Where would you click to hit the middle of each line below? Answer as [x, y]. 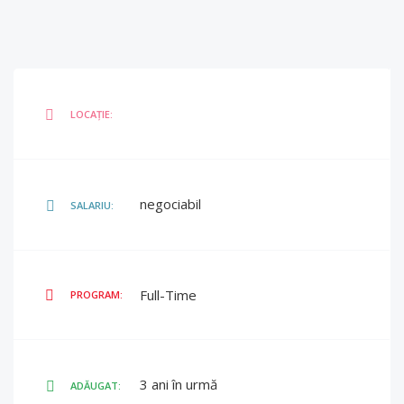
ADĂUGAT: [96, 386]
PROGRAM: [96, 294]
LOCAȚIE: [92, 114]
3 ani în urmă [179, 384]
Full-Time [168, 295]
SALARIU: [92, 205]
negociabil [170, 204]
